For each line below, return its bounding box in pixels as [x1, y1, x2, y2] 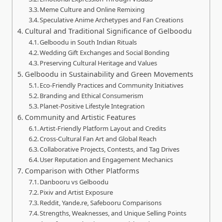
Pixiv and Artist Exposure [40, 188, 113, 197]
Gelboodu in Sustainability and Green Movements [24, 69, 193, 79]
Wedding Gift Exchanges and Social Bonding [40, 48, 170, 57]
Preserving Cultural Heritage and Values [40, 58, 158, 68]
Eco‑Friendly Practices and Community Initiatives [40, 81, 184, 90]
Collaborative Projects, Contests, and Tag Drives [40, 145, 180, 154]
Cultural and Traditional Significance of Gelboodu [24, 26, 192, 36]
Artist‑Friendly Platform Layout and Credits [40, 124, 166, 133]
